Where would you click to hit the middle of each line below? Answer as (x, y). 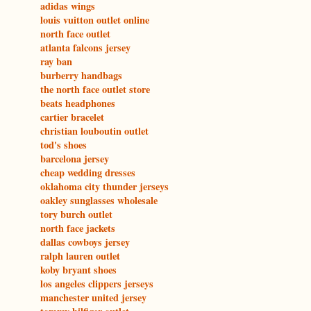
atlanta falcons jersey (85, 48)
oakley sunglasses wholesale (99, 201)
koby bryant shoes (78, 270)
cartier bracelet (72, 117)
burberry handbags (81, 76)
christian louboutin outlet (94, 131)
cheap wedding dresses (88, 173)
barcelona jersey (75, 159)
